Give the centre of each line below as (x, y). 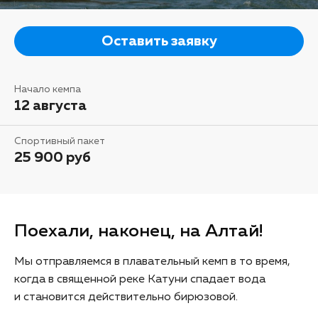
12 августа (50, 105)
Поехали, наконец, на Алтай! (138, 231)
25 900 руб (53, 157)
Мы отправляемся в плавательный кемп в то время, (152, 262)
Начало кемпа (48, 89)
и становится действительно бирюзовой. (126, 297)
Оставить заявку (159, 41)
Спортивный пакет (60, 141)
